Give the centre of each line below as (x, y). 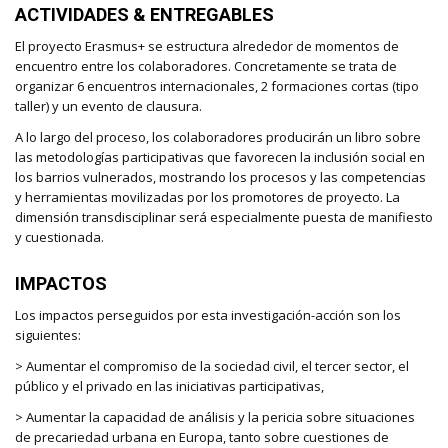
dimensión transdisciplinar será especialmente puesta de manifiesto (224, 216)
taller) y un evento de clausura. (108, 105)
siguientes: (48, 334)
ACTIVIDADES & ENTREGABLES (146, 14)
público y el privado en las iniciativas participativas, (171, 386)
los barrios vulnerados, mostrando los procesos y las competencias (220, 176)
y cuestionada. (61, 236)
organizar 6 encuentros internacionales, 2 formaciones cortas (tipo (217, 85)
